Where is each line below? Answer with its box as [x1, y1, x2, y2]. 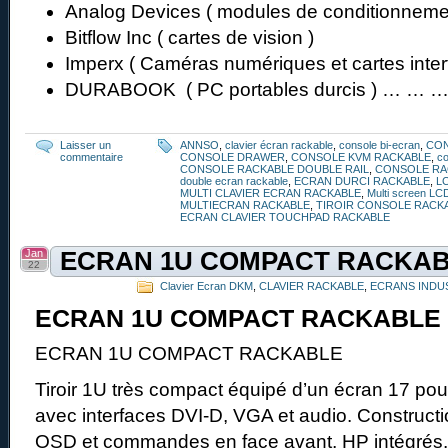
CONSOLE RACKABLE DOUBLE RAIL [180, 163, 369, 176]
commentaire [60, 151, 123, 164]
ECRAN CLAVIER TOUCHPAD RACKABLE [180, 211, 390, 224]
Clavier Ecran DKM [160, 280, 253, 293]
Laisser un [60, 139, 111, 152]
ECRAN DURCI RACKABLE [294, 175, 430, 188]
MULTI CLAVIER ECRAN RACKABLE [180, 187, 361, 200]
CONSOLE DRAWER [180, 151, 285, 164]
